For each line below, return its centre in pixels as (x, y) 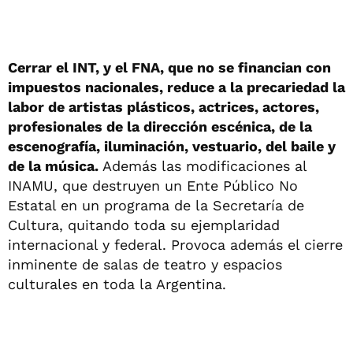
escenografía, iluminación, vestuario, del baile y (172, 146)
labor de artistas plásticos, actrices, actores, (163, 106)
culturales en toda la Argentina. (117, 284)
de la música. (53, 165)
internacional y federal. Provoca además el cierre (175, 244)
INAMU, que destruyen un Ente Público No (153, 185)
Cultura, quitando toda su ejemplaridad (144, 225)
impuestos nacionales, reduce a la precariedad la (176, 87)
